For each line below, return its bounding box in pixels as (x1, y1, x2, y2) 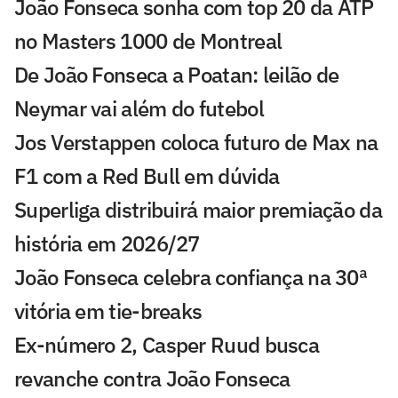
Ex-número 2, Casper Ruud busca (14, 330, 319, 359)
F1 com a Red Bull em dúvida (14, 161, 280, 190)
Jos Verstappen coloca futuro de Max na (14, 127, 378, 156)
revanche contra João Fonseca (14, 363, 291, 393)
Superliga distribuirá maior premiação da (14, 195, 382, 224)
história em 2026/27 (14, 228, 200, 258)
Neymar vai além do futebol (14, 93, 264, 123)
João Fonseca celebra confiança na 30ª (14, 262, 368, 291)
